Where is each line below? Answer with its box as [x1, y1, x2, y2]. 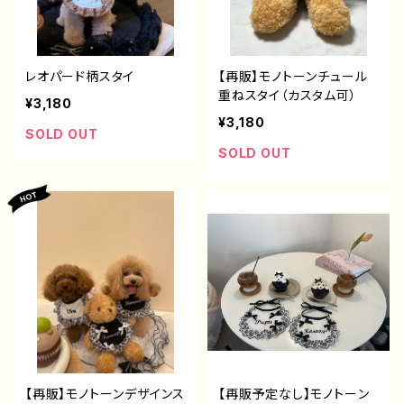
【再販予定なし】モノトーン [218, 386, 370, 401]
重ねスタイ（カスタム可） [218, 87, 357, 103]
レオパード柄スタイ [25, 69, 135, 84]
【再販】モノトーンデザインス [25, 386, 186, 401]
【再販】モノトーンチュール [218, 69, 368, 84]
